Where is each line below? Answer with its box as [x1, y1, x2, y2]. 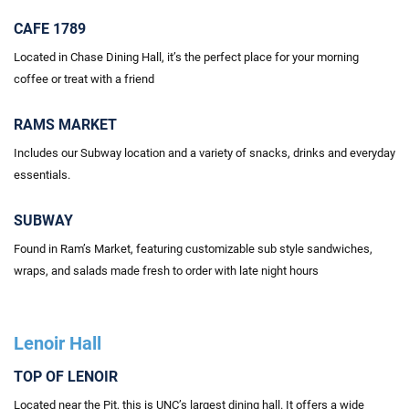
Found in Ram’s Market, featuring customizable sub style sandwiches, [14, 242, 372, 256]
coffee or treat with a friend [14, 72, 154, 86]
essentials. [14, 168, 70, 182]
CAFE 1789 [14, 20, 86, 37]
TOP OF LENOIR [14, 368, 118, 385]
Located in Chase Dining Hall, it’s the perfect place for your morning [14, 50, 359, 64]
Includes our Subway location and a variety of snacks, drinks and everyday [14, 146, 395, 160]
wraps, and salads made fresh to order [14, 264, 215, 278]
